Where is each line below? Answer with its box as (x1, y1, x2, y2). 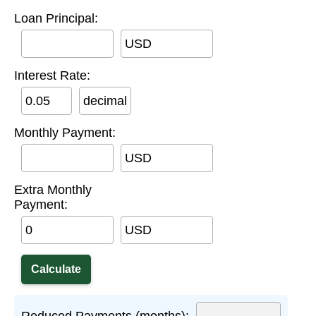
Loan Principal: (14, 11, 98, 26)
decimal (83, 94, 127, 109)
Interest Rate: (14, 68, 90, 83)
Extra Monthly (14, 183, 92, 197)
